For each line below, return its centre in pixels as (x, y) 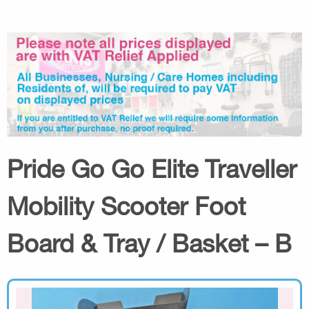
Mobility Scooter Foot (126, 206)
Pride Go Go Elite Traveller (152, 168)
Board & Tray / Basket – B (149, 243)
